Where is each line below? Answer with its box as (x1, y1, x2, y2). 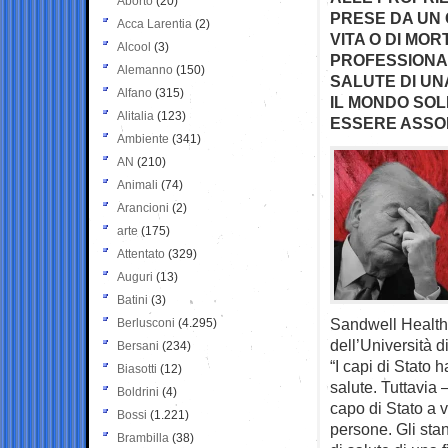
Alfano (117, 85, 152, 100)
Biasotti (117, 361, 157, 376)
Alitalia (117, 108, 154, 123)
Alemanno (117, 62, 173, 77)
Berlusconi (117, 315, 175, 330)
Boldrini (117, 384, 159, 399)
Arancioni (117, 200, 169, 215)
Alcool (117, 39, 151, 54)
